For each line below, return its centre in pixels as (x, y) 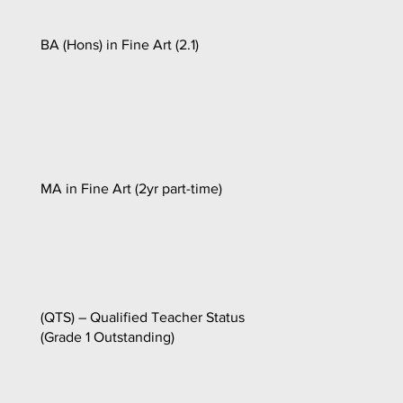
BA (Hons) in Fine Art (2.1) (120, 44)
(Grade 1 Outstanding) (107, 336)
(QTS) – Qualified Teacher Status (143, 317)
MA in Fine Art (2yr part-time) (131, 188)
